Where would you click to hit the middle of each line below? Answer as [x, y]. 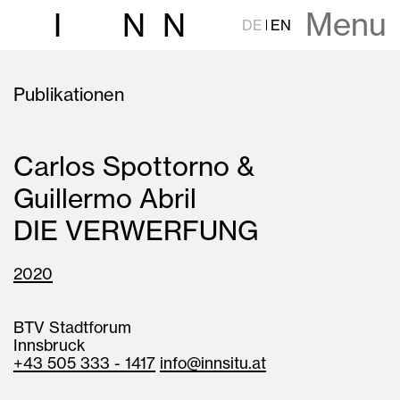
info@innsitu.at [213, 363]
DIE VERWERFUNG [136, 230]
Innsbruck [49, 345]
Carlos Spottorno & [146, 166]
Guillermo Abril [105, 198]
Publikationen [69, 94]
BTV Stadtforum [72, 327]
